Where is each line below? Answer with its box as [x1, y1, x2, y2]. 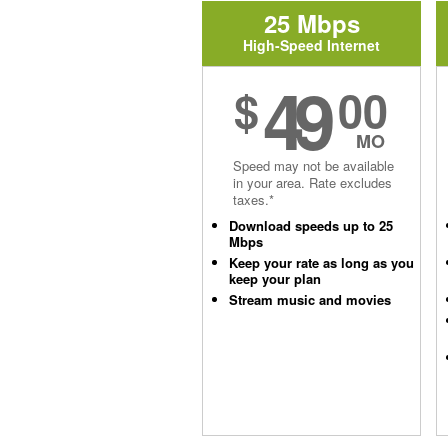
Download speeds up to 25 [229, 216, 393, 235]
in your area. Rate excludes [233, 173, 392, 192]
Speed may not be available [233, 156, 394, 175]
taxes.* [233, 190, 274, 209]
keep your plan [229, 269, 321, 288]
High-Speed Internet [243, 35, 380, 55]
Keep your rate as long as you [229, 253, 414, 272]
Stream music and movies [229, 290, 391, 309]
